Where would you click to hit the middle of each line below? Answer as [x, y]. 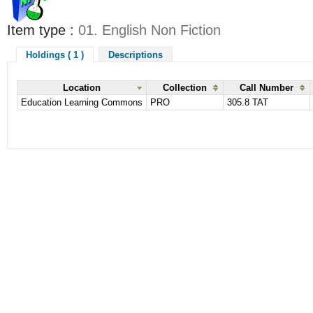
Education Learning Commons [82, 103]
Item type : [43, 30]
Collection [185, 88]
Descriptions [135, 54]
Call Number [267, 88]
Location [82, 88]
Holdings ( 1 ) [55, 54]
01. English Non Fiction [150, 30]
